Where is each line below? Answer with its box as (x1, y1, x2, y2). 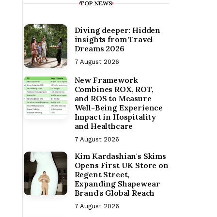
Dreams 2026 (74, 44, 124, 53)
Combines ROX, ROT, (74, 84, 154, 94)
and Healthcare (74, 121, 133, 131)
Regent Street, (74, 170, 130, 179)
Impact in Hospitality (74, 112, 156, 122)
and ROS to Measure (74, 93, 152, 103)
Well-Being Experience (74, 103, 163, 112)
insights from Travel (74, 34, 154, 44)
